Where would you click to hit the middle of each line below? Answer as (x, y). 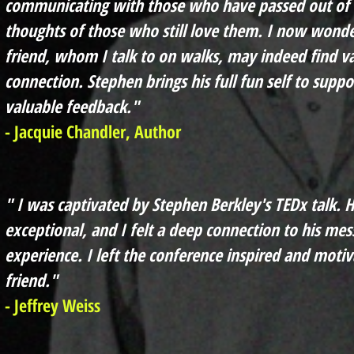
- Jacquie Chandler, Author (93, 131)
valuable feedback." (72, 105)
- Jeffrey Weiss (53, 305)
